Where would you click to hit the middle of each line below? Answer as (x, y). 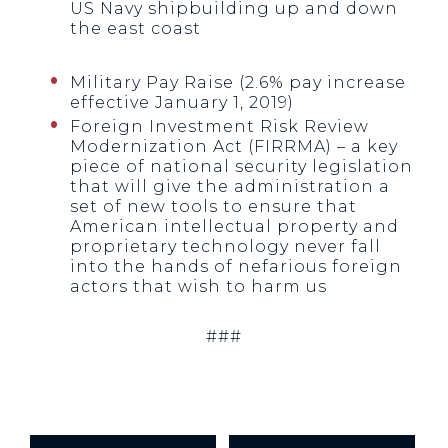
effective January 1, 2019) (182, 102)
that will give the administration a (230, 186)
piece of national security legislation (241, 166)
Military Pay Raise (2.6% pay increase (238, 82)
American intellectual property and (234, 226)
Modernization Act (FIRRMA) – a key (234, 146)
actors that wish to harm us (198, 286)
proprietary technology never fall (225, 246)
